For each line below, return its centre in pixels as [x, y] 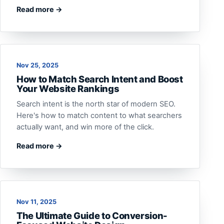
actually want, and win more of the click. [85, 127]
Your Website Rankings [68, 88]
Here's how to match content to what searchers [99, 115]
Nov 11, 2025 [36, 202]
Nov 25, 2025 [37, 65]
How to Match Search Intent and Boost [100, 79]
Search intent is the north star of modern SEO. [96, 104]
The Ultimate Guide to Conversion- [92, 215]
